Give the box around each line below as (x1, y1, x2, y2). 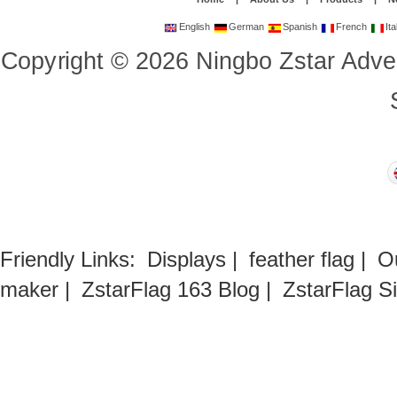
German (226, 21, 265, 32)
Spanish (280, 21, 318, 32)
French (333, 21, 368, 32)
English (176, 21, 211, 32)
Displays (147, 247, 226, 271)
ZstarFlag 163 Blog (82, 277, 260, 301)
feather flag (249, 247, 354, 271)
